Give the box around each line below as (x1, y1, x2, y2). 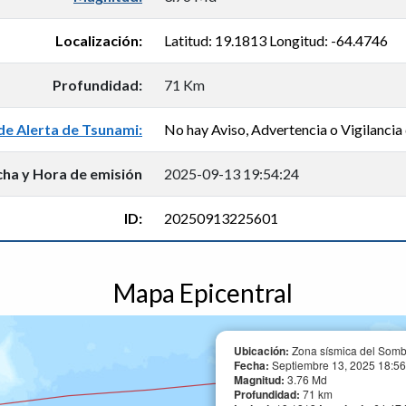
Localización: (55, 32, 142, 49)
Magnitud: (234, 372, 287, 388)
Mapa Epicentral (113, 277, 293, 308)
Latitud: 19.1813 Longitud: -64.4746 (164, 32, 388, 49)
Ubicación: (234, 343, 289, 359)
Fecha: (234, 357, 272, 373)
